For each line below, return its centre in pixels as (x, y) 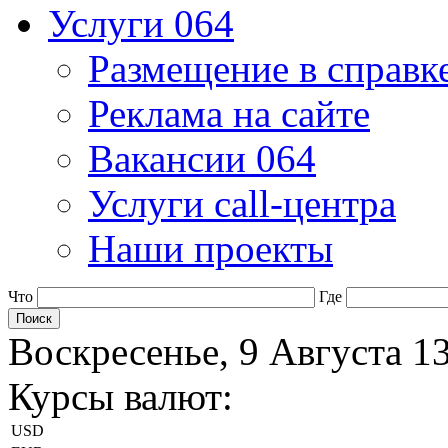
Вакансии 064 (202, 158)
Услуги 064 (141, 23)
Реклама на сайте (229, 113)
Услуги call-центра (242, 203)
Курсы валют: (120, 396)
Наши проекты (210, 248)
